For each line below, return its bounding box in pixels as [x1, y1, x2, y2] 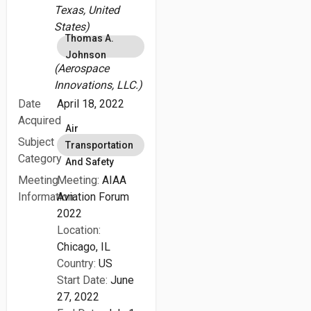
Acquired [18, 114, 61, 127]
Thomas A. [65, 33, 115, 44]
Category [18, 152, 62, 165]
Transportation [65, 140, 134, 151]
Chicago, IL [57, 240, 111, 253]
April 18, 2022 [57, 97, 125, 110]
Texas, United [54, 3, 120, 17]
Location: [57, 224, 101, 237]
